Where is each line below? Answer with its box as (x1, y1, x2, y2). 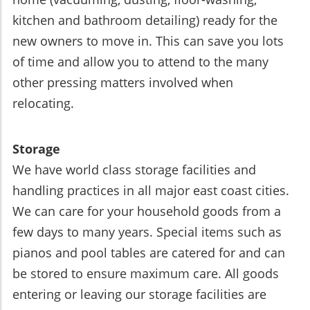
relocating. (12, 95, 74, 112)
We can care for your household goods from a (12, 203, 281, 220)
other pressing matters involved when (12, 74, 233, 91)
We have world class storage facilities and (12, 161, 256, 179)
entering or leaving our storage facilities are (12, 286, 266, 303)
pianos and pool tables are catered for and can (12, 244, 285, 262)
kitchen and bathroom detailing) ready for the (12, 12, 277, 29)
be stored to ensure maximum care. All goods (12, 265, 279, 282)
